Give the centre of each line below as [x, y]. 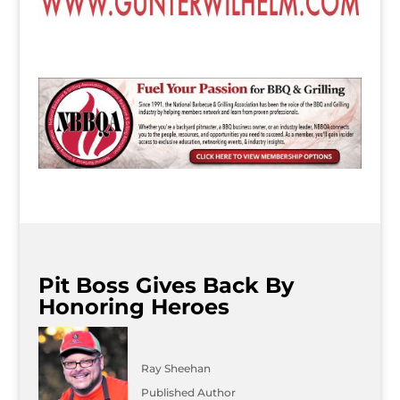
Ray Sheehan [175, 369]
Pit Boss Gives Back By [166, 286]
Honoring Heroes [133, 307]
